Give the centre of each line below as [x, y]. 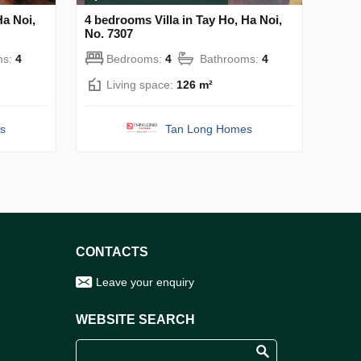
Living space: [141, 84]
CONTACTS [112, 251]
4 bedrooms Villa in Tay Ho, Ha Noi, [183, 19]
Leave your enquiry [145, 282]
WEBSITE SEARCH [135, 319]
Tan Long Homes [209, 129]
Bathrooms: [231, 58]
